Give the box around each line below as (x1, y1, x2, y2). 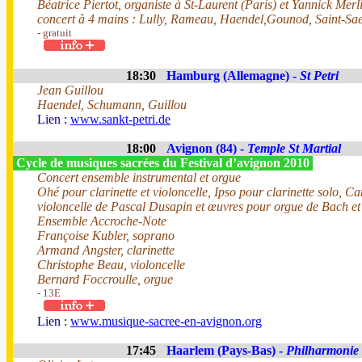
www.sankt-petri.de (70, 112, 170, 126)
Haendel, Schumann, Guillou (37, 98, 187, 112)
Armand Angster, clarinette (37, 243, 175, 257)
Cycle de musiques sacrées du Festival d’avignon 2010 (13, 156, 313, 170)
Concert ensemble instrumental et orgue (37, 170, 241, 184)
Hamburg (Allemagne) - (166, 69, 300, 82)
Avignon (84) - (166, 141, 247, 155)
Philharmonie (286, 343, 359, 357)
